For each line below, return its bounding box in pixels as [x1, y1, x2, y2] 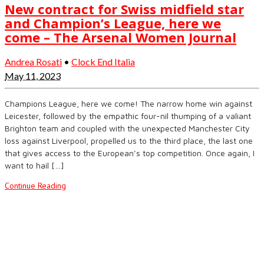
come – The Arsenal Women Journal [5, 28, 236, 47]
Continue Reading [5, 180, 66, 192]
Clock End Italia [71, 56, 135, 68]
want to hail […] [5, 160, 64, 171]
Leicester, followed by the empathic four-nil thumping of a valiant [5, 111, 251, 121]
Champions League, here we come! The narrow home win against [5, 98, 252, 109]
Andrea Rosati [5, 56, 62, 68]
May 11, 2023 [5, 70, 61, 82]
